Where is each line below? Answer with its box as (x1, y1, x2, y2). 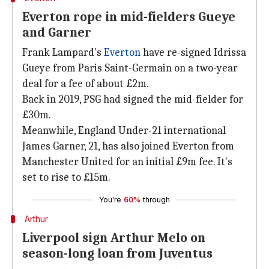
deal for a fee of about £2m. (22, 77, 149, 90)
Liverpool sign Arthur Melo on (22, 230, 205, 246)
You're (99, 195, 121, 204)
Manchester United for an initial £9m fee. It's (22, 156, 232, 168)
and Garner (22, 25, 91, 40)
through (143, 195, 170, 204)
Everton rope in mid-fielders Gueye (22, 9, 235, 25)
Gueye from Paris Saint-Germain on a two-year (22, 62, 238, 74)
